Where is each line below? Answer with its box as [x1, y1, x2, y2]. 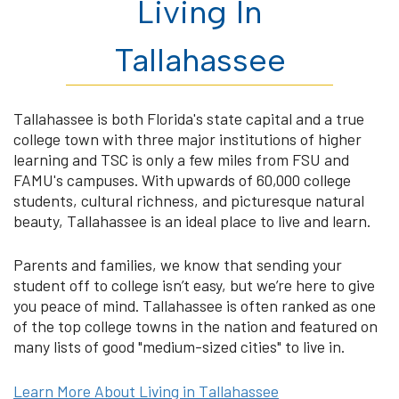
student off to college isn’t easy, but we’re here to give [13, 275, 375, 296]
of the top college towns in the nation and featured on [13, 316, 378, 337]
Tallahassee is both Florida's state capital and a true [13, 108, 364, 128]
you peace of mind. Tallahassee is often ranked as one [13, 296, 376, 316]
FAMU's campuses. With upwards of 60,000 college [13, 169, 351, 190]
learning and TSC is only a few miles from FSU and [13, 149, 349, 169]
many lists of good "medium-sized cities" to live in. [13, 337, 345, 357]
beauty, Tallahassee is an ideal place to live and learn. [13, 210, 370, 231]
